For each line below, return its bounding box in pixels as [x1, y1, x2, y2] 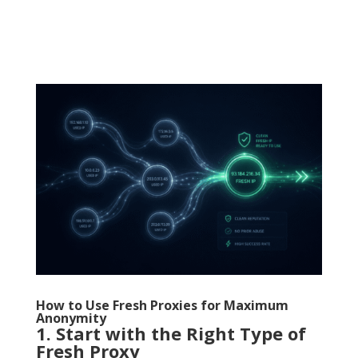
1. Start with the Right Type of [35, 320, 306, 345]
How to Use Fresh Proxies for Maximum [35, 296, 288, 314]
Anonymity [35, 308, 106, 327]
